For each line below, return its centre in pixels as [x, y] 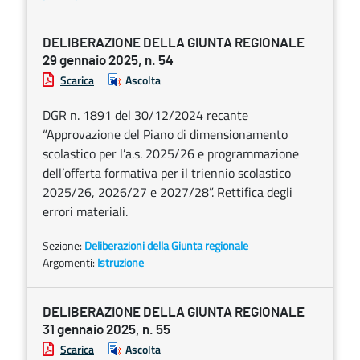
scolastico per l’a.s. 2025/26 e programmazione [171, 153]
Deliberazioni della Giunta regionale [166, 245]
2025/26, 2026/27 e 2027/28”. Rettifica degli [168, 192]
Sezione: [63, 245]
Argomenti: [70, 262]
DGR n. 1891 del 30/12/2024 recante [145, 115]
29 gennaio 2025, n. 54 [108, 61]
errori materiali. [85, 211]
